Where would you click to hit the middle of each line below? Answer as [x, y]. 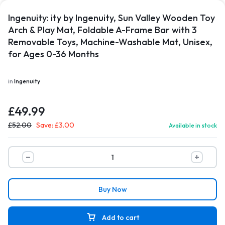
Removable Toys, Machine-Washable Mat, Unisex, [110, 42]
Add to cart [120, 217]
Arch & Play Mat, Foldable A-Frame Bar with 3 [102, 30]
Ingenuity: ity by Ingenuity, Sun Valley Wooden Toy [111, 18]
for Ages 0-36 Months [53, 54]
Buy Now [113, 189]
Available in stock [193, 125]
